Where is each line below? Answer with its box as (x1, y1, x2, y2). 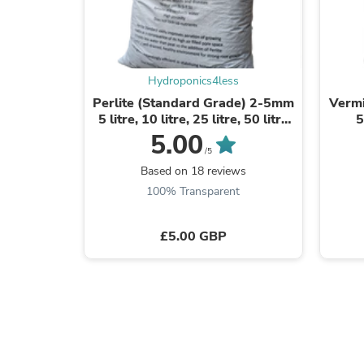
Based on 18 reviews (140, 162, 246, 179)
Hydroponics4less (147, 72, 239, 89)
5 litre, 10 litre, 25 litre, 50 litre (97, 110, 288, 128)
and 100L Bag (149, 126, 236, 145)
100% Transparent (146, 183, 240, 199)
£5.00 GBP (159, 227, 227, 245)
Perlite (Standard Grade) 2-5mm (92, 93, 294, 112)
